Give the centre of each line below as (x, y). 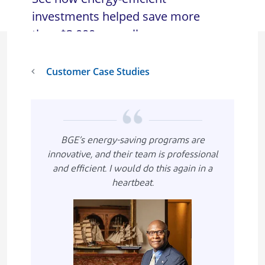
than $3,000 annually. (90, 34)
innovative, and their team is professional (132, 155)
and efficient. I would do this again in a (132, 169)
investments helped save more (116, 16)
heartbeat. (132, 184)
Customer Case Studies (98, 72)
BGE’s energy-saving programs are (132, 141)
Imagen (90, 206)
